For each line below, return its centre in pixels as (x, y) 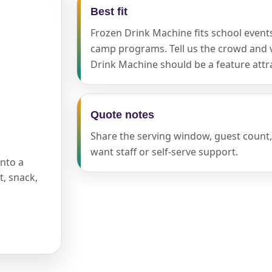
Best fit (109, 12)
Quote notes (123, 115)
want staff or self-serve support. (165, 152)
